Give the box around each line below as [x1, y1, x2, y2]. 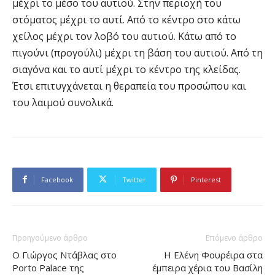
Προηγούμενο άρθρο [12, 232, 88, 243]
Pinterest [191, 174, 221, 184]
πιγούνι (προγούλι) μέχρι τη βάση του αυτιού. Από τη [12, 45, 263, 60]
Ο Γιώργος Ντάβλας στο [12, 248, 117, 261]
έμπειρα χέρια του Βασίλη [152, 261, 263, 274]
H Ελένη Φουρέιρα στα [164, 248, 263, 261]
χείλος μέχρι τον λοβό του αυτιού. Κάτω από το [12, 29, 236, 43]
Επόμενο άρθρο [206, 232, 263, 243]
